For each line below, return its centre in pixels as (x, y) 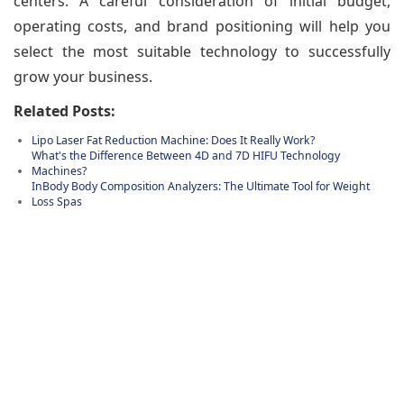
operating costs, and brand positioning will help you (202, 26)
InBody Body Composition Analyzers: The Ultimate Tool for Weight (201, 186)
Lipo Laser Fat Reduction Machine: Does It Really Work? (173, 140)
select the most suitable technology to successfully (202, 51)
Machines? (59, 170)
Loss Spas (57, 201)
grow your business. (83, 76)
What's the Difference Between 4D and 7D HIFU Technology (186, 155)
